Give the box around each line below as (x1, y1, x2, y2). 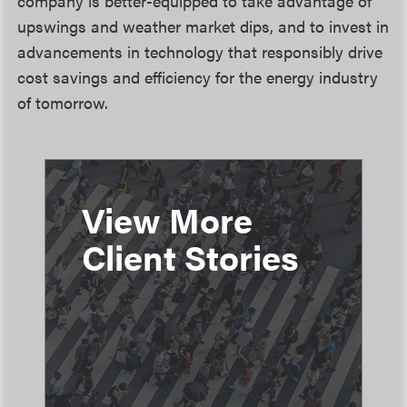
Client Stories (82, 232, 299, 281)
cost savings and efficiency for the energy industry (17, 65, 379, 88)
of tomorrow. (17, 91, 109, 114)
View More (82, 194, 253, 243)
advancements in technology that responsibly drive (17, 40, 383, 63)
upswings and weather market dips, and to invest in (17, 15, 390, 37)
